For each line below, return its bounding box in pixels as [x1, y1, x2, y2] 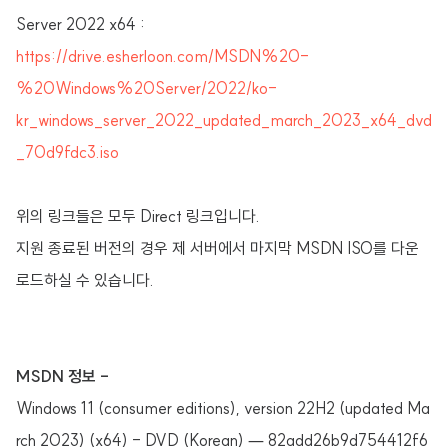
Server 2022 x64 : [16, 14, 145, 34]
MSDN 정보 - [16, 366, 109, 386]
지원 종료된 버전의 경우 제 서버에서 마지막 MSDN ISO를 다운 [16, 238, 419, 258]
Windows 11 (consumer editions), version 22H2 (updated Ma [16, 398, 430, 418]
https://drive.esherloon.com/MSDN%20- [16, 46, 309, 66]
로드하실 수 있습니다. [16, 270, 154, 290]
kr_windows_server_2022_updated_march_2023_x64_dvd [16, 110, 432, 130]
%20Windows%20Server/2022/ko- [16, 78, 277, 98]
